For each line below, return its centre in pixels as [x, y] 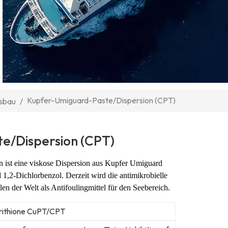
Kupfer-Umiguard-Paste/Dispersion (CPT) [101, 100]
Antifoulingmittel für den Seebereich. [110, 188]
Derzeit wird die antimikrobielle [116, 176]
